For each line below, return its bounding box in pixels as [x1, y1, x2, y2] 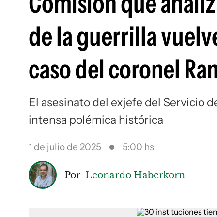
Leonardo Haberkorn [85, 169, 185, 181]
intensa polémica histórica [29, 113, 163, 126]
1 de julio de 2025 [29, 141, 101, 153]
